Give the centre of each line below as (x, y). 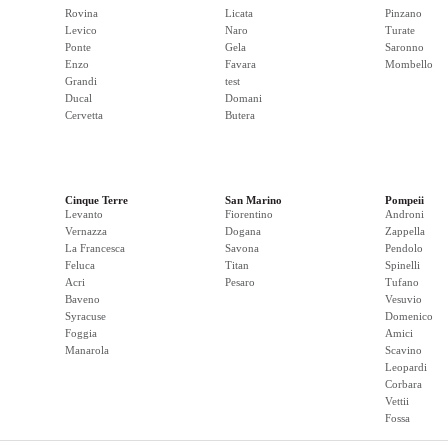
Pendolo (404, 248)
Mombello (409, 64)
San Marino (253, 200)
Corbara (403, 384)
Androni (404, 214)
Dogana (243, 231)
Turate (400, 30)
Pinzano (403, 13)
